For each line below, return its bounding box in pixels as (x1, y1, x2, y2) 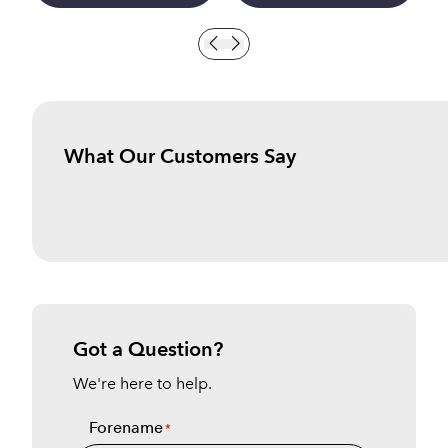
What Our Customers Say (64, 143, 296, 168)
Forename (89, 417, 164, 437)
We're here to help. (73, 373, 213, 393)
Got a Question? (73, 336, 224, 361)
